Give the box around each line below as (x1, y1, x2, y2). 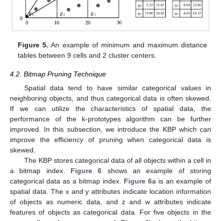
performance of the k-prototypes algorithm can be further (10, 114, 211, 123)
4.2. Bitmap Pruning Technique (10, 70, 106, 78)
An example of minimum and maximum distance (48, 40, 207, 49)
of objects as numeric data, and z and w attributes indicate (10, 197, 211, 206)
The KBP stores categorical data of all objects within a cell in (24, 156, 211, 164)
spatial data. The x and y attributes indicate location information (10, 187, 211, 195)
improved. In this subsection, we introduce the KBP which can (10, 125, 211, 133)
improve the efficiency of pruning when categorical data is (10, 135, 211, 144)
